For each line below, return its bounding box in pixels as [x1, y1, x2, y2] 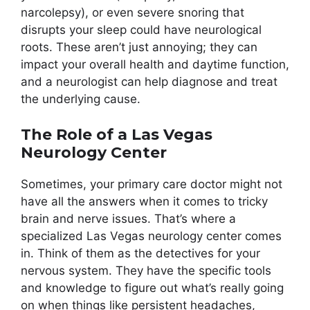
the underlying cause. [21, 92, 140, 107]
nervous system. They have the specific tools [21, 263, 271, 277]
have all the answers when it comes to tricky [21, 194, 268, 208]
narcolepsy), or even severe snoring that [21, 6, 244, 20]
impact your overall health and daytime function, [21, 57, 289, 72]
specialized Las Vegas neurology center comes [21, 228, 282, 243]
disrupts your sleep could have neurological [21, 23, 262, 37]
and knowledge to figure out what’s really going [21, 280, 284, 295]
